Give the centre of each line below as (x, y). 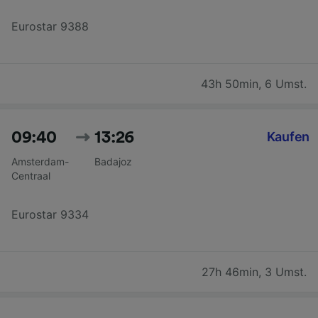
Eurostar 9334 (50, 214)
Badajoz (114, 161)
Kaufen (288, 136)
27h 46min (230, 272)
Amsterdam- (40, 161)
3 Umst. (286, 272)
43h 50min (230, 83)
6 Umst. (286, 83)
